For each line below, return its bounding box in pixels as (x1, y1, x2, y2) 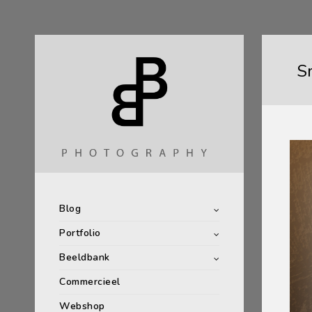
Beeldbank (59, 251, 110, 264)
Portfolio (59, 226, 101, 240)
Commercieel (59, 275, 120, 288)
